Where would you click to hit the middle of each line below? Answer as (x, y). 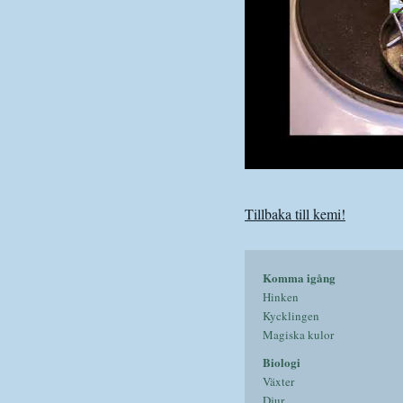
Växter (278, 381)
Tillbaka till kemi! (295, 214)
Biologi (282, 362)
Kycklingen (291, 316)
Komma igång (299, 278)
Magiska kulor (298, 335)
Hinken (281, 297)
